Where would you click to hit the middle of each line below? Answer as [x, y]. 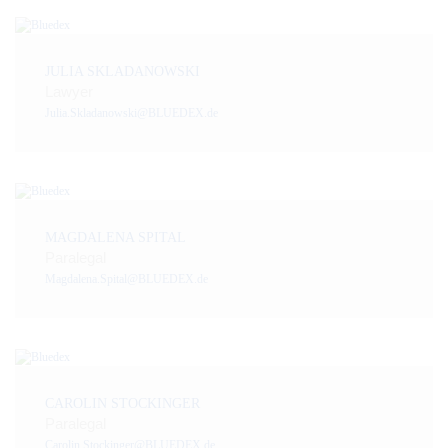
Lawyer [69, 92]
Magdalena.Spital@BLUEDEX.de [126, 279]
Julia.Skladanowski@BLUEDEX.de [131, 113]
